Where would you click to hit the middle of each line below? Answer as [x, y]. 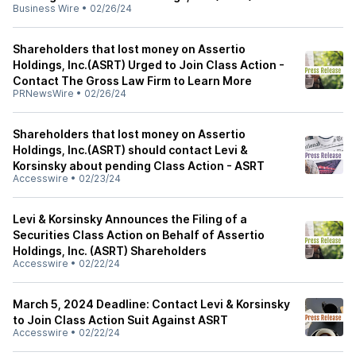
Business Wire [46, 8]
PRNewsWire [43, 93]
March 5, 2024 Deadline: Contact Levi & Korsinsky [151, 304]
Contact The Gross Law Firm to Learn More [132, 81]
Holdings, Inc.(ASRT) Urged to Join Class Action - [149, 65]
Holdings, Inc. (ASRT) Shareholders [110, 251]
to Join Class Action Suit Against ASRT [120, 320]
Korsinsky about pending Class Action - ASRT [139, 166]
